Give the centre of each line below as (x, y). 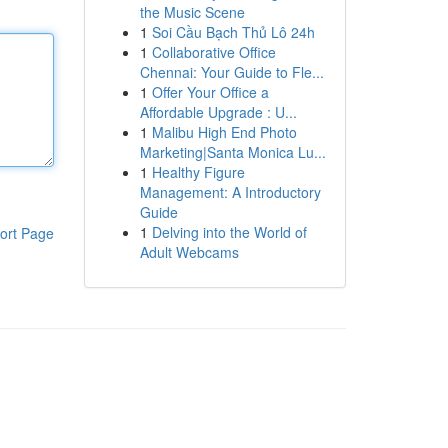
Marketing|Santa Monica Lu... (232, 152)
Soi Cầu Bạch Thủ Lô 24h (233, 32)
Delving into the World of (229, 232)
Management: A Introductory (230, 192)
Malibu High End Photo (224, 132)
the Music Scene (192, 12)
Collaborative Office (213, 52)
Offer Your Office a (210, 92)
